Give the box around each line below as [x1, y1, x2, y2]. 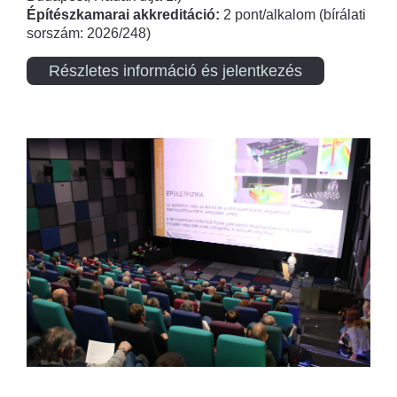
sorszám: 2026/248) [27, 25, 154, 41]
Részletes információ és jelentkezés [49, 61, 302, 80]
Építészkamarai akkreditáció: [27, 6, 223, 22]
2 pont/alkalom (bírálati [223, 6, 366, 22]
